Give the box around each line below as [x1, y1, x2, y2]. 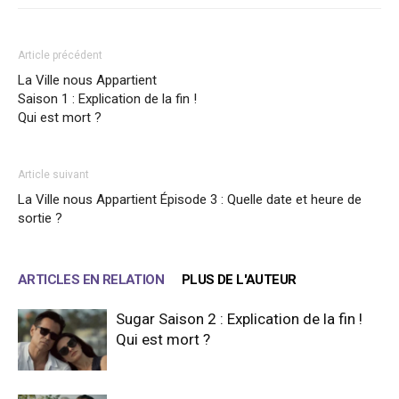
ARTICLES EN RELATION [18, 272, 164, 289]
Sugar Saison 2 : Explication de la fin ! [116, 310, 362, 329]
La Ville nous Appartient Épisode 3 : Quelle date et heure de [18, 191, 362, 208]
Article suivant [18, 168, 89, 182]
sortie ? [18, 210, 62, 227]
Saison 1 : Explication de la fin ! [18, 91, 197, 108]
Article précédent [18, 49, 102, 62]
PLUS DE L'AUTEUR [182, 272, 297, 289]
